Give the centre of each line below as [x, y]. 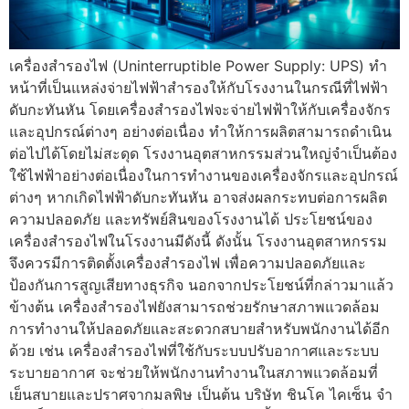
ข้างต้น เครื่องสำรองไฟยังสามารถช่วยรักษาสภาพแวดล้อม [194, 306]
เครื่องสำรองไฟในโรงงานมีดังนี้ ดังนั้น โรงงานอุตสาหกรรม [198, 241]
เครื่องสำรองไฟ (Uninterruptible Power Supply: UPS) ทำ [198, 65]
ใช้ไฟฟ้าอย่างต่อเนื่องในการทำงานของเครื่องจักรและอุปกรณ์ [204, 175]
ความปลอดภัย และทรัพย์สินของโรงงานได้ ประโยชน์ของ [191, 219]
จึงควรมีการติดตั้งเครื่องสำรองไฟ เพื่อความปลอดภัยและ [188, 262]
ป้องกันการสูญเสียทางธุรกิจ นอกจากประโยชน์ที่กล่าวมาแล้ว [201, 284]
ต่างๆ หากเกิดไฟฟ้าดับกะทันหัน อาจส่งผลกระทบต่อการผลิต [198, 197]
